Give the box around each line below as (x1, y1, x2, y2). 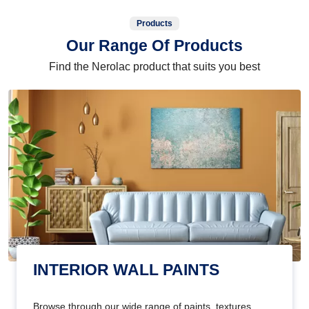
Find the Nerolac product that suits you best (49, 61, 260, 73)
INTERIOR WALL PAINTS (33, 260, 219, 279)
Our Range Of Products (66, 37, 243, 55)
